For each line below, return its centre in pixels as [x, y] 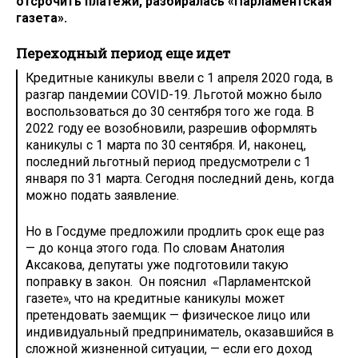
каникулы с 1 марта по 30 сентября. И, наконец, [166, 145]
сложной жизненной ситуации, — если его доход [169, 348]
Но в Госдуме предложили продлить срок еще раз [175, 231]
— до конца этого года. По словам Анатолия [155, 248]
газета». [42, 18]
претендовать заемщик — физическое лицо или [168, 315]
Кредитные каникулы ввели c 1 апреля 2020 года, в [179, 78]
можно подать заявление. [102, 195]
